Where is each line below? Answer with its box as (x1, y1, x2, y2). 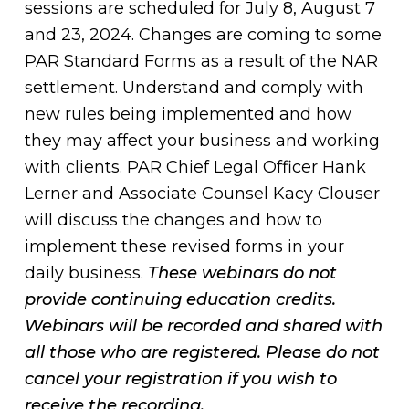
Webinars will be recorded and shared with (24, 316, 383, 336)
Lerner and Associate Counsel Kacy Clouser (24, 184, 380, 204)
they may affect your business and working (24, 131, 380, 151)
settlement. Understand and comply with (24, 78, 363, 98)
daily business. (24, 263, 148, 283)
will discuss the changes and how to (24, 210, 322, 230)
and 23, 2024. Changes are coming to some (24, 25, 382, 45)
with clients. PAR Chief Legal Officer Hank (24, 157, 366, 177)
